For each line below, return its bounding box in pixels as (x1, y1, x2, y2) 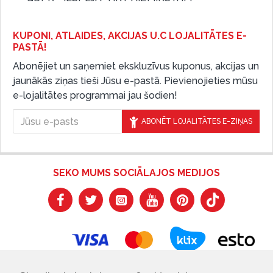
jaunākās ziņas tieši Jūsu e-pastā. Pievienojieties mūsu (13, 75, 258, 87)
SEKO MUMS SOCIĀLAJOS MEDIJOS (53, 167, 220, 179)
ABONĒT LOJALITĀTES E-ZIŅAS (141, 117, 252, 126)
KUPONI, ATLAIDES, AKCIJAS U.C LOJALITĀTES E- (13, 30, 247, 41)
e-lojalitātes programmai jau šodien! (13, 90, 177, 101)
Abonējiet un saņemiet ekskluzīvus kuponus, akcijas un (13, 60, 259, 72)
